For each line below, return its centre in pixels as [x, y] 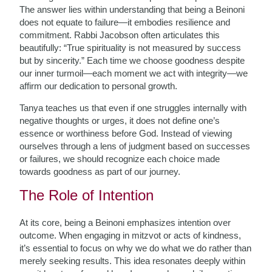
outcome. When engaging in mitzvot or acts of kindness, [131, 235]
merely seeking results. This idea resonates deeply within [133, 261]
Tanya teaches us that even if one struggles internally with [133, 108]
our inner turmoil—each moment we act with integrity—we [134, 73]
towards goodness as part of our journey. [100, 172]
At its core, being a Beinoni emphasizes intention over [125, 223]
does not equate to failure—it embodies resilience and [125, 22]
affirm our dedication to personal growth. [99, 86]
